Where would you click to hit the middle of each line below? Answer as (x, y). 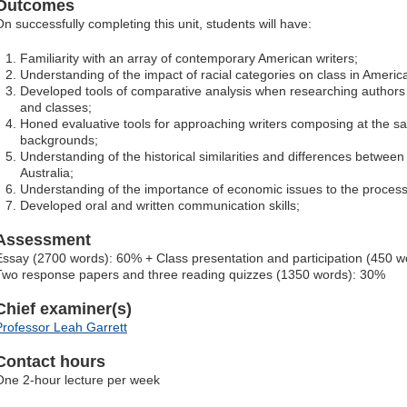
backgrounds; (59, 140)
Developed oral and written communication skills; (160, 206)
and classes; (56, 108)
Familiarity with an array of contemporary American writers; (189, 59)
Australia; (47, 173)
